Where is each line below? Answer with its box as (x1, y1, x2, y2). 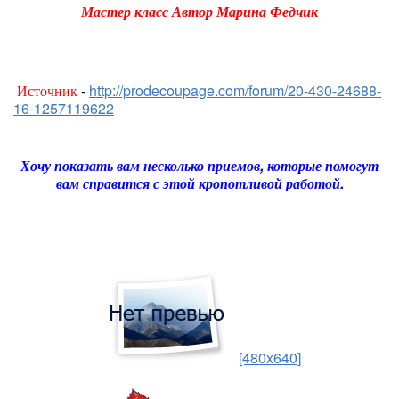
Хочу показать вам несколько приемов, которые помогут (20, 155, 379, 175)
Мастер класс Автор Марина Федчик (81, 4, 318, 20)
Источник (17, 80, 77, 101)
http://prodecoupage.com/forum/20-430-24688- (89, 80, 381, 101)
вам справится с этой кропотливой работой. (55, 173, 344, 193)
